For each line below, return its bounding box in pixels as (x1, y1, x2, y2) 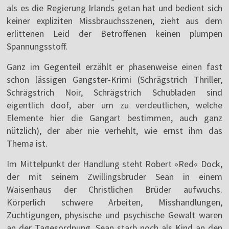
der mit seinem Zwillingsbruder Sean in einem (7, 171, 222, 183)
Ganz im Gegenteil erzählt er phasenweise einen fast (7, 61, 222, 73)
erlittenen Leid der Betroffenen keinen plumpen (7, 28, 222, 40)
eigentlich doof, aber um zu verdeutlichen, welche (7, 99, 222, 111)
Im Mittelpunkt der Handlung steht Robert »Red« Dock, (7, 158, 222, 170)
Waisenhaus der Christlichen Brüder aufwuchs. (7, 184, 222, 196)
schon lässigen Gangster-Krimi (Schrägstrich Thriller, (7, 74, 222, 86)
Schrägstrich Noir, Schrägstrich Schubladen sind (7, 86, 222, 99)
